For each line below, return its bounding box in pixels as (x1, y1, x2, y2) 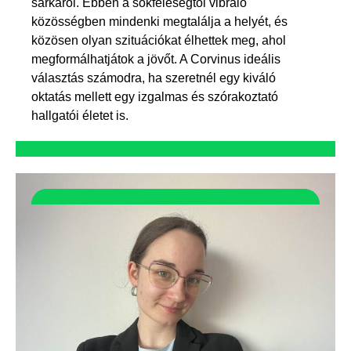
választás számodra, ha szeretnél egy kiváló (31, 71, 276, 85)
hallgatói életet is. (31, 109, 128, 123)
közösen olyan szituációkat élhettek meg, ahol (31, 34, 286, 48)
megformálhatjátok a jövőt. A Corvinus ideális (31, 52, 280, 67)
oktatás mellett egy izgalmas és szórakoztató (31, 90, 278, 104)
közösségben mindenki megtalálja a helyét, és (31, 15, 288, 29)
